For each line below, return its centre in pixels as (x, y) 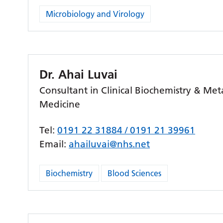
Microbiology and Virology (95, 14)
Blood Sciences (135, 173)
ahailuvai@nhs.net (110, 144)
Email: (54, 144)
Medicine (60, 104)
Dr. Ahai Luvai (79, 74)
